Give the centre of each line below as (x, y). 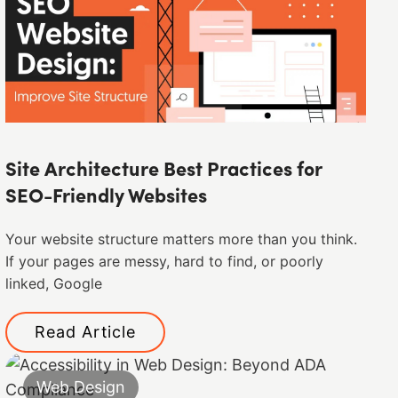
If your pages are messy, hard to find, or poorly (165, 261)
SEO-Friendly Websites (107, 197)
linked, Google (54, 283)
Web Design (81, 386)
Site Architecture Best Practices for (164, 171)
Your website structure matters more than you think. (182, 239)
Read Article (86, 331)
